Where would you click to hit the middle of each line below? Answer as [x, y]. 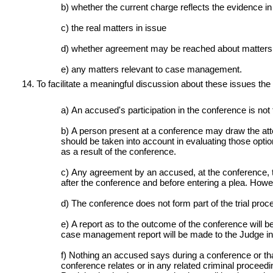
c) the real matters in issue [114, 27]
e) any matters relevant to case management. [151, 69]
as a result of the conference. [119, 151]
